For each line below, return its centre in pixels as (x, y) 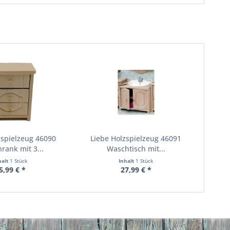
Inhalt (127, 161)
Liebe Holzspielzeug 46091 (136, 138)
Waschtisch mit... (136, 149)
